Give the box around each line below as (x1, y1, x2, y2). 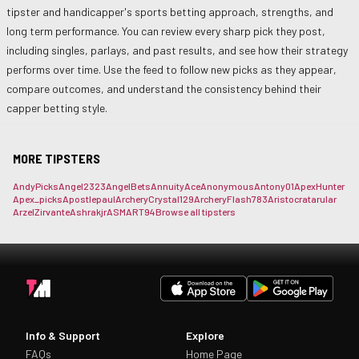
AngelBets (106, 180, 151, 192)
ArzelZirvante (13, 206, 70, 217)
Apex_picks (13, 193, 63, 204)
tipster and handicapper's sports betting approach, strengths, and (6, 5, 333, 18)
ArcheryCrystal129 (115, 193, 194, 204)
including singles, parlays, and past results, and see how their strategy (6, 43, 348, 57)
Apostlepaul (63, 193, 115, 204)
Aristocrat (268, 193, 311, 204)
